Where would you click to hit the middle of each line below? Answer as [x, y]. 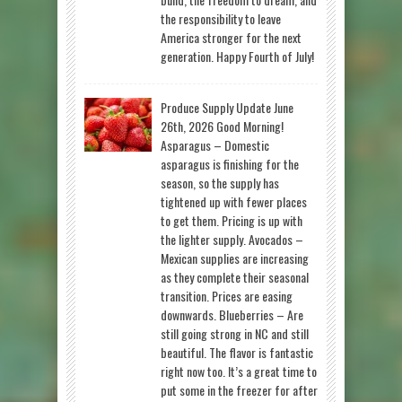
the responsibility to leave [221, 18]
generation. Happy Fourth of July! [237, 56]
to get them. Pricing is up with [232, 220]
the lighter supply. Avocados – [232, 239]
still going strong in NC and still [235, 333]
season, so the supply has [220, 182]
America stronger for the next [231, 37]
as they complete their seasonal [235, 276]
